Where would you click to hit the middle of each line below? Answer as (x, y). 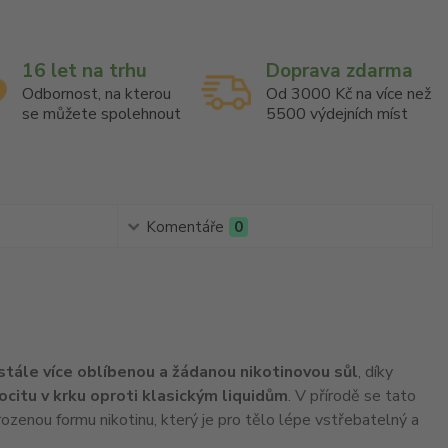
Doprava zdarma (340, 71)
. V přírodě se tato (351, 396)
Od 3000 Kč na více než (349, 94)
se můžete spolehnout (101, 114)
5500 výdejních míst (337, 114)
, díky (375, 372)
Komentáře (184, 227)
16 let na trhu (84, 71)
